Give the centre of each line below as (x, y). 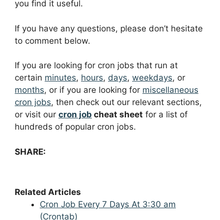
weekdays (152, 78)
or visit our (37, 115)
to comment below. (53, 41)
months (29, 90)
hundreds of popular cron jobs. (75, 127)
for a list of (165, 115)
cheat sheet (117, 115)
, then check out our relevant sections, (126, 102)
